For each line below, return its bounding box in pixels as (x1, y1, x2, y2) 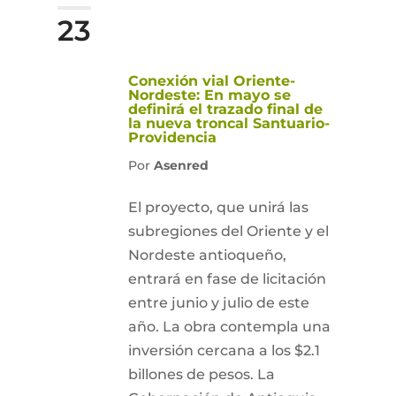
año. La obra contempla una (127, 318, 331, 335)
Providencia (127, 129, 217, 146)
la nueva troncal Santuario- (127, 115, 330, 132)
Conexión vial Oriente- (127, 72, 295, 89)
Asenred (153, 157, 209, 173)
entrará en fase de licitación (127, 270, 326, 287)
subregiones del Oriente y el (127, 223, 329, 240)
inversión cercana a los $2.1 (127, 342, 320, 359)
